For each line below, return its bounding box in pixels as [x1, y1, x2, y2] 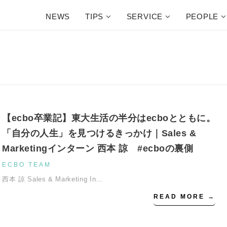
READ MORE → [154, 193, 216, 200]
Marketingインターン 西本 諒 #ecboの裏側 [2, 143, 193, 154]
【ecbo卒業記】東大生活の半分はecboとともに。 [2, 113, 215, 123]
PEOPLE [185, 12, 219, 21]
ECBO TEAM [2, 161, 51, 168]
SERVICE [126, 12, 163, 21]
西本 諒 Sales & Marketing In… [2, 175, 103, 183]
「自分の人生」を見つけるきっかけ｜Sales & [2, 128, 196, 138]
